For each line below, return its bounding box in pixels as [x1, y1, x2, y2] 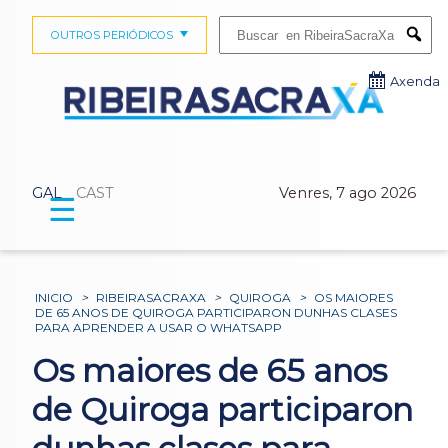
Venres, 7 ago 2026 [279, 183, 416, 202]
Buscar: [218, 15, 257, 29]
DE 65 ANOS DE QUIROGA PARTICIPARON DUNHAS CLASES [35, 304, 398, 320]
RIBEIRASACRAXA [96, 289, 207, 305]
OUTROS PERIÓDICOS [50, 28, 173, 42]
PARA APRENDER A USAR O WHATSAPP [35, 319, 283, 335]
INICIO [35, 289, 74, 305]
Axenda [390, 74, 440, 89]
